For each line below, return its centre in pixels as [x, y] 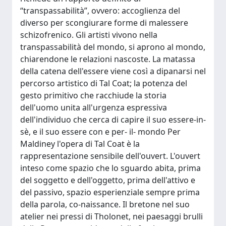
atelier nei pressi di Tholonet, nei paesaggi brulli [111, 216]
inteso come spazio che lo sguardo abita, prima [110, 168]
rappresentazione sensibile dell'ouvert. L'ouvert [110, 156]
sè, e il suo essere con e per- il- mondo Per [100, 132]
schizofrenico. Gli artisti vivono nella [89, 35]
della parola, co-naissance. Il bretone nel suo [105, 204]
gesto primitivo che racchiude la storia [93, 95]
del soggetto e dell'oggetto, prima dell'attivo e [108, 180]
